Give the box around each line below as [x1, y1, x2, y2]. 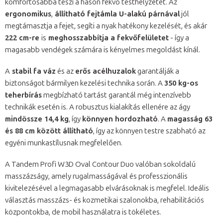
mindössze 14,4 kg [5, 114, 69, 124]
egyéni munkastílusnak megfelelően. [5, 138, 122, 148]
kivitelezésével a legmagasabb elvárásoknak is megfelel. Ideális [5, 184, 209, 193]
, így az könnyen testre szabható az [93, 126, 206, 136]
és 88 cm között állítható [5, 126, 93, 136]
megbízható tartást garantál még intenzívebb [42, 91, 191, 100]
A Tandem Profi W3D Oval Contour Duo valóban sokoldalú [5, 160, 196, 169]
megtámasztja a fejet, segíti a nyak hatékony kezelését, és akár [5, 21, 207, 31]
